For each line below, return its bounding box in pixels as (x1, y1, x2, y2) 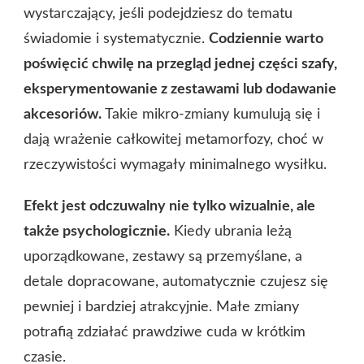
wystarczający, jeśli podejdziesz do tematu (24, 6, 292, 22)
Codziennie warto (209, 32, 323, 47)
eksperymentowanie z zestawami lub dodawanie (24, 82, 336, 97)
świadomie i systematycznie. (24, 32, 209, 47)
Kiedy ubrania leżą (170, 224, 292, 240)
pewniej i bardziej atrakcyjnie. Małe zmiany (24, 300, 299, 315)
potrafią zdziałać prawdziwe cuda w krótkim (24, 325, 305, 340)
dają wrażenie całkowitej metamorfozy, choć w (24, 132, 323, 148)
